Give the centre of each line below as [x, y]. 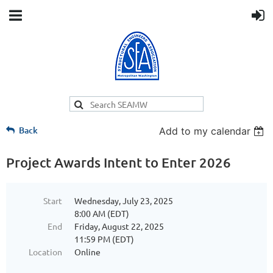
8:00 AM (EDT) [102, 213]
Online [87, 252]
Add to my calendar [205, 131]
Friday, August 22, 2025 [119, 226]
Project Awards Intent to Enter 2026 [119, 162]
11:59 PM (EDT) [104, 239]
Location [45, 252]
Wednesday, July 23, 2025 [124, 200]
